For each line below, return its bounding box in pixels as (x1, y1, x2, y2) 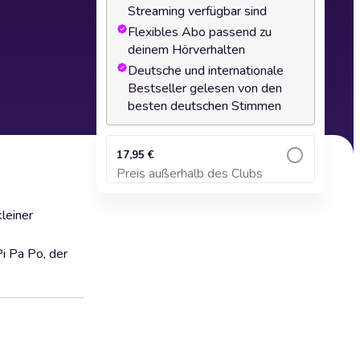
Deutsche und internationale (128, 62, 284, 80)
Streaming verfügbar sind (128, 2, 267, 20)
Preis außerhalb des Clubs (117, 165, 263, 182)
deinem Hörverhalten (128, 41, 245, 59)
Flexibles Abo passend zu (128, 23, 272, 41)
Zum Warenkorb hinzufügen (146, 175, 275, 187)
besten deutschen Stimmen (128, 97, 281, 115)
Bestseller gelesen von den (128, 80, 282, 97)
